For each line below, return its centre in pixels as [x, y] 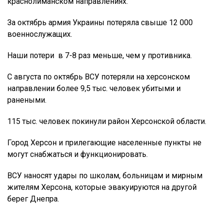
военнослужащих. [40, 34]
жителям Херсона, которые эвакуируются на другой [102, 187]
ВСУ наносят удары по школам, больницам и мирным [105, 176]
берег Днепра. [33, 199]
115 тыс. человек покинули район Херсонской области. [107, 122]
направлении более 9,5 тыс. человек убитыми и [94, 89]
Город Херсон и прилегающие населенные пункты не [104, 143]
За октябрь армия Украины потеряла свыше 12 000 [100, 23]
